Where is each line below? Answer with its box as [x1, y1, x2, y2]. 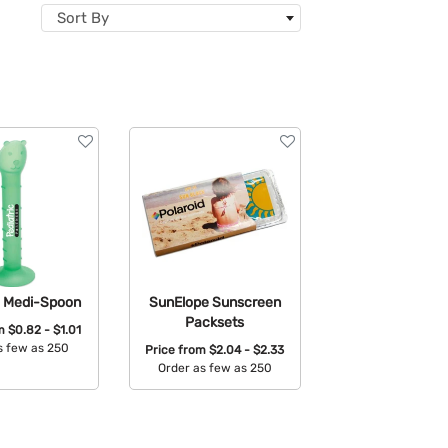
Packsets [185, 313, 245, 330]
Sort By [57, 9, 109, 27]
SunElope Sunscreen [148, 293, 281, 310]
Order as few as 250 [157, 361, 272, 376]
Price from [145, 343, 210, 358]
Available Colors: [169, 392, 264, 407]
